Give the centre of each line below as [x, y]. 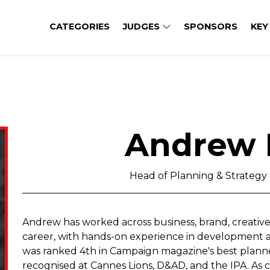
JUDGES [143, 27]
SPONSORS [211, 27]
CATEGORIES [80, 27]
